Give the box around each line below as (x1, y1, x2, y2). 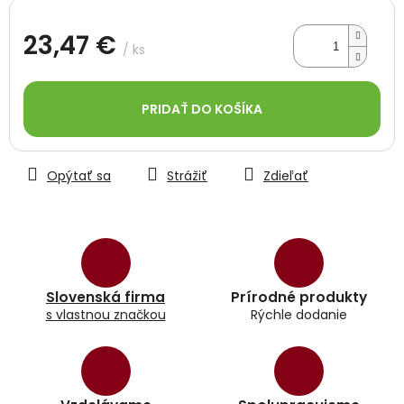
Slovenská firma (46, 288, 165, 308)
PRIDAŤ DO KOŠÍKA (142, 100, 262, 119)
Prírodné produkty (230, 288, 367, 308)
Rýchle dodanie (250, 306, 347, 325)
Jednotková (23, 66, 96, 85)
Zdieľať (263, 167, 308, 186)
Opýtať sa (47, 167, 111, 186)
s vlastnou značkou (45, 306, 166, 325)
